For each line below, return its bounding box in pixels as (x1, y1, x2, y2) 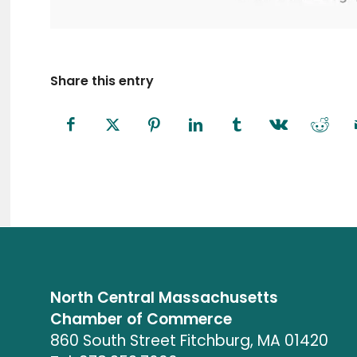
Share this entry (50, 71, 155, 90)
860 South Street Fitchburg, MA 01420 (50, 329, 329, 351)
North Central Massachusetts (50, 286, 279, 308)
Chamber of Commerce (50, 308, 233, 330)
